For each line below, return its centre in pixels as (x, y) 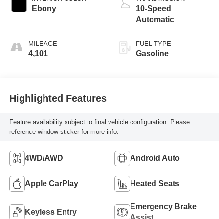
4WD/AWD (44, 158)
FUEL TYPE (153, 44)
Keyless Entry (51, 212)
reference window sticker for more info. (64, 131)
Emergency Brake (163, 206)
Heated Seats (155, 183)
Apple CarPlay (51, 183)
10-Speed (153, 8)
